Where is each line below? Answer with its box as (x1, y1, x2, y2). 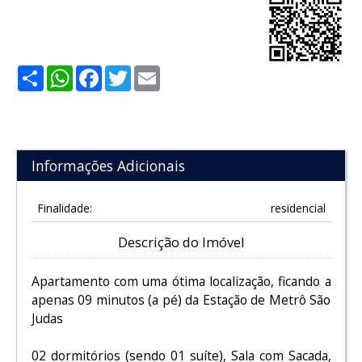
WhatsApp (73, 62, 136, 81)
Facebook (102, 62, 160, 81)
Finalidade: (36, 200, 92, 217)
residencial (270, 200, 326, 217)
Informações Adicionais (31, 155, 185, 175)
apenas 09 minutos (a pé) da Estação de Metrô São (31, 290, 331, 309)
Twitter (131, 62, 175, 81)
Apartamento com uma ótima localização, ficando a (31, 271, 331, 290)
